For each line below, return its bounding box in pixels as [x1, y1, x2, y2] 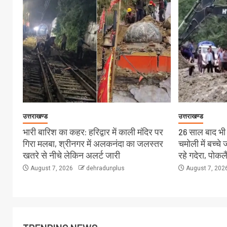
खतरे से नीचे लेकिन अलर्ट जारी [23, 149, 120, 161]
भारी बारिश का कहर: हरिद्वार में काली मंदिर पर [23, 126, 163, 137]
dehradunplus [86, 164, 125, 172]
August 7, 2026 [29, 164, 74, 172]
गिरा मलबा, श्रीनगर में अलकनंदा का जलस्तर [23, 137, 163, 149]
